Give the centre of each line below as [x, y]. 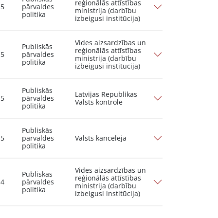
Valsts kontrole [99, 102]
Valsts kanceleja [101, 138]
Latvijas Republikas [106, 94]
